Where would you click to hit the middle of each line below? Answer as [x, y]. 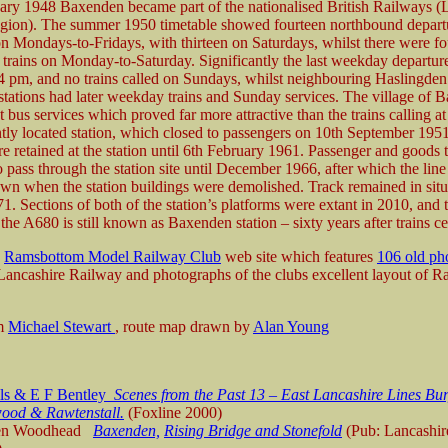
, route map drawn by [184, 326]
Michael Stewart [61, 326]
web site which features [299, 256]
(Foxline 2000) [173, 412]
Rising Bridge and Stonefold [253, 430]
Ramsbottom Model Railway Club [112, 256]
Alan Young [291, 326]
